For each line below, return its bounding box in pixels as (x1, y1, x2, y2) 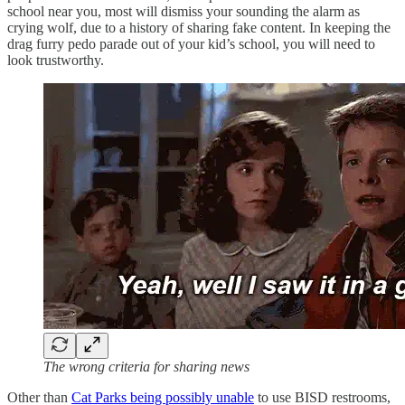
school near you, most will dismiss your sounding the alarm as (7, 3, 360, 19)
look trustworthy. (7, 52, 104, 68)
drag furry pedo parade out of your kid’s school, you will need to (7, 35, 375, 52)
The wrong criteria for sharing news (43, 358, 250, 374)
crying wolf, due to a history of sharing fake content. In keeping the (7, 19, 391, 35)
